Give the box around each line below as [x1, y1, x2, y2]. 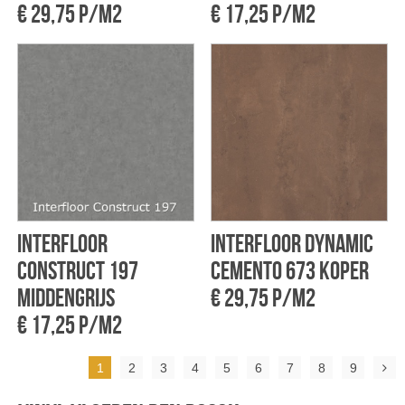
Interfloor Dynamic [210, 229, 373, 258]
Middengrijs [16, 283, 115, 312]
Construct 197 [16, 256, 138, 285]
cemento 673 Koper [210, 256, 369, 285]
